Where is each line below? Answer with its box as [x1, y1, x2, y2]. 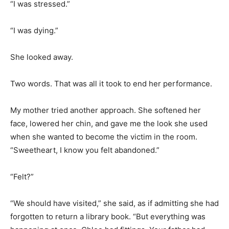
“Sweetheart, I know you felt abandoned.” [10, 145, 159, 155]
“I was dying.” [10, 25, 58, 35]
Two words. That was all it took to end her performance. [10, 78, 212, 88]
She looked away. [10, 52, 73, 62]
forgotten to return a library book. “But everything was [10, 211, 205, 221]
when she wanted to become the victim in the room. [10, 131, 197, 142]
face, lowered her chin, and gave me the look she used [10, 118, 208, 128]
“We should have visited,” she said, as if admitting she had [10, 198, 219, 208]
